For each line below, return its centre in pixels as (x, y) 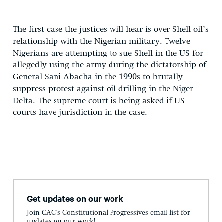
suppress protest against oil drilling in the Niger (103, 89)
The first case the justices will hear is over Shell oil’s (111, 29)
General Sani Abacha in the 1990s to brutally (98, 77)
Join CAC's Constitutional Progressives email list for (109, 213)
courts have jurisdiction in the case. (80, 112)
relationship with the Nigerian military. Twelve (102, 41)
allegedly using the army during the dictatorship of (110, 65)
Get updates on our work (75, 198)
